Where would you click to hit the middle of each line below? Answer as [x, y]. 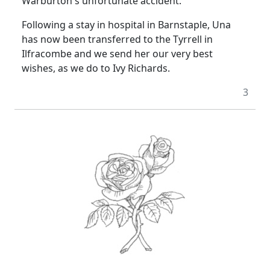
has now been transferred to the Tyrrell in [117, 39]
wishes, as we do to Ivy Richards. [96, 68]
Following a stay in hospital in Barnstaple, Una [126, 25]
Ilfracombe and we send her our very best [117, 54]
